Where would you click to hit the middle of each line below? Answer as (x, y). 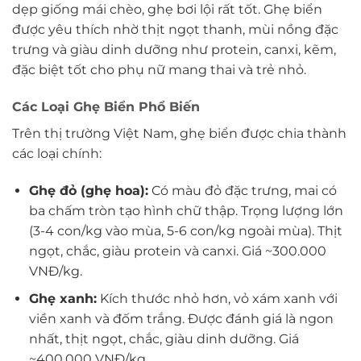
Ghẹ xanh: (62, 299)
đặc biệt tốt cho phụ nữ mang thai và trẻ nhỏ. (159, 69)
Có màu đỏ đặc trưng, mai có (242, 190)
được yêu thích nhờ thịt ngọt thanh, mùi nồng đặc (175, 29)
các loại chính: (57, 153)
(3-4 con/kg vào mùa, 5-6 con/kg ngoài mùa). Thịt (185, 230)
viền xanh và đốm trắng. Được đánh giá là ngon (181, 319)
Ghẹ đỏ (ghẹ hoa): (88, 190)
